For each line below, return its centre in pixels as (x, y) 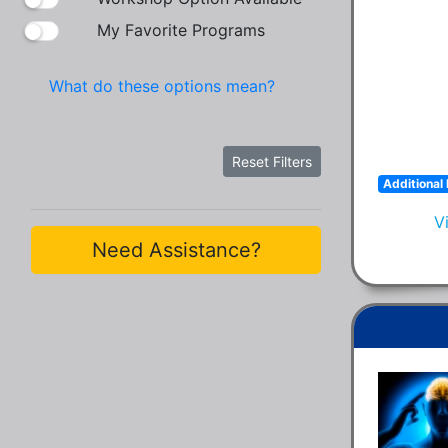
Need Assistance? (176, 249)
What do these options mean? (159, 85)
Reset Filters (272, 161)
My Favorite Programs (181, 29)
